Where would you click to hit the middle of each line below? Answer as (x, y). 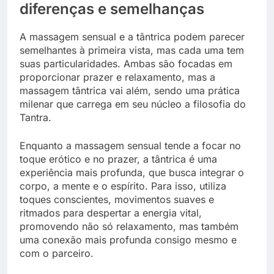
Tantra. (37, 117)
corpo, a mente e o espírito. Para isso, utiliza (123, 186)
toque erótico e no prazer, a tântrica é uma (118, 159)
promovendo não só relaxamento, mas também (129, 226)
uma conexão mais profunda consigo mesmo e (128, 239)
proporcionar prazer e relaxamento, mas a (117, 77)
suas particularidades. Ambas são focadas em (126, 63)
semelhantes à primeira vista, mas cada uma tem (132, 50)
